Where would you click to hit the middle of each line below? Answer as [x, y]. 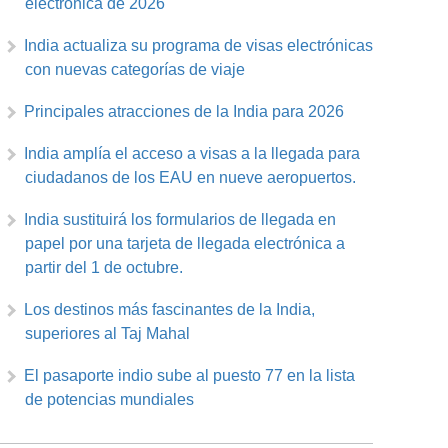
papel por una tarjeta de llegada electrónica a [185, 244]
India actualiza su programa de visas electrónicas [198, 46]
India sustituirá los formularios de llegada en [180, 220]
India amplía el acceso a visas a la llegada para [192, 154]
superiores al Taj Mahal [107, 334]
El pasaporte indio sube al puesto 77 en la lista [189, 376]
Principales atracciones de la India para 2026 [184, 112]
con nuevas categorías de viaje [135, 70]
